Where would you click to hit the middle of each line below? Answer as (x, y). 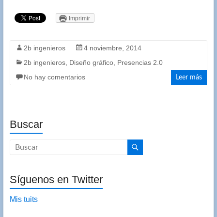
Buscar (26, 124)
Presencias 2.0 (140, 63)
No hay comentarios (54, 77)
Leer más (189, 78)
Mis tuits (23, 200)
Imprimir (79, 19)
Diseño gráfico (91, 63)
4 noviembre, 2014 (112, 48)
